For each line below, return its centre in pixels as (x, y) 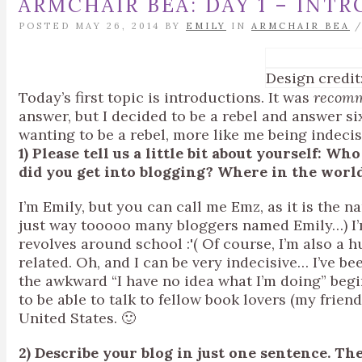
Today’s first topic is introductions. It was (164, 97)
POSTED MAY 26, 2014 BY (102, 26)
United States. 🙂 (77, 318)
